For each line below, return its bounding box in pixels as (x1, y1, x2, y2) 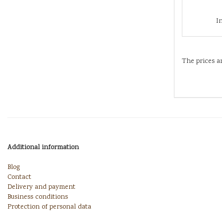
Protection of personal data (7, 202, 91, 212)
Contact (7, 172, 31, 182)
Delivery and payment (7, 182, 75, 192)
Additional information (7, 143, 79, 153)
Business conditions (7, 192, 68, 202)
